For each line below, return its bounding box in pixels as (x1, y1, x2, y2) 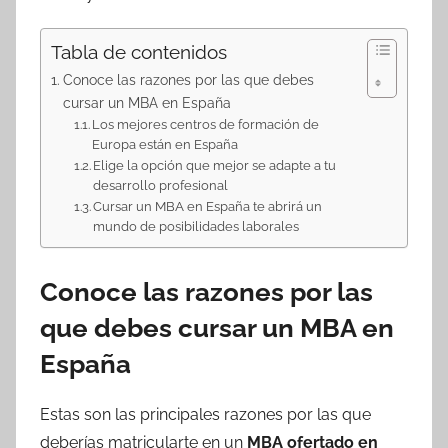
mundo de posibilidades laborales (93, 218, 300, 234)
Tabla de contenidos (51, 40, 227, 63)
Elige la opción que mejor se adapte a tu (93, 157, 337, 173)
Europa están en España (92, 136, 239, 152)
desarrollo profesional (93, 177, 229, 193)
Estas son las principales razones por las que (40, 405, 371, 424)
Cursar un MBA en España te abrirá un (93, 198, 323, 214)
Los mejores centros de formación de (92, 116, 320, 132)
